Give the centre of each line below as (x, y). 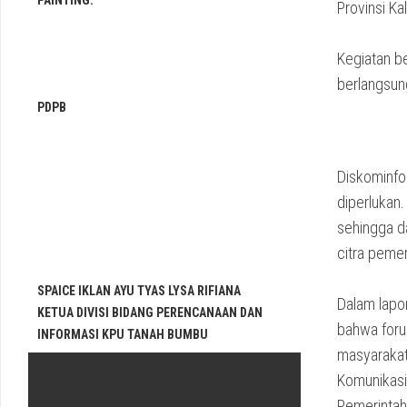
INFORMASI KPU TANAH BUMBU (123, 334)
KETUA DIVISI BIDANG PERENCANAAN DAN (150, 313)
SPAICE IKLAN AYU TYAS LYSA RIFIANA (139, 291)
